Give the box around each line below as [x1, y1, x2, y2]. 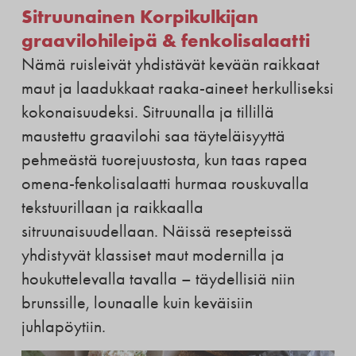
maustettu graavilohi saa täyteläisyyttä [21, 126, 285, 147]
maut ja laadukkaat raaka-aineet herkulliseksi [21, 78, 334, 99]
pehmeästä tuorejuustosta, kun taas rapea [21, 149, 308, 171]
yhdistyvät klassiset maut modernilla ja [21, 245, 284, 266]
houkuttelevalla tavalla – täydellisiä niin [21, 269, 295, 290]
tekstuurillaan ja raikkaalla [21, 197, 203, 219]
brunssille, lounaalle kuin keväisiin [21, 292, 253, 314]
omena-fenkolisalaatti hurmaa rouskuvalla [21, 173, 309, 195]
